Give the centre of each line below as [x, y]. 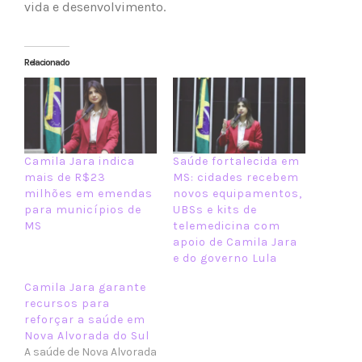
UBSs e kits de [215, 209]
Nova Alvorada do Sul [87, 335]
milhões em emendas [88, 193]
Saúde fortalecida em [236, 161]
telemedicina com [227, 225]
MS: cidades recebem [236, 177]
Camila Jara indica [80, 161]
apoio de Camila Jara [235, 242]
